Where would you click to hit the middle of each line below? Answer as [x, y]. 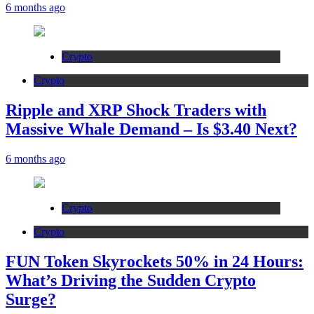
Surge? [31, 299]
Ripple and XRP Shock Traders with [136, 110]
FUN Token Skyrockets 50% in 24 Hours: [155, 261]
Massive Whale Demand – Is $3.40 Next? [151, 129]
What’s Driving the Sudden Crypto [131, 280]
